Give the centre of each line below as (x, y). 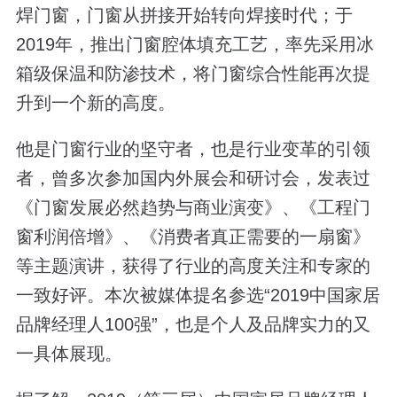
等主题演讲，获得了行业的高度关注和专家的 (193, 266)
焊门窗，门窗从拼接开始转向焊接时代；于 (184, 15)
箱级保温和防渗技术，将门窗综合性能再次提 (193, 73)
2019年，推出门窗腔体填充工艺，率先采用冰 (195, 44)
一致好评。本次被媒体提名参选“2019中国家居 (198, 296)
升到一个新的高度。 (95, 102)
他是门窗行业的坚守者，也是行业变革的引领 (193, 149)
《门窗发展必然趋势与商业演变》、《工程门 (193, 208)
